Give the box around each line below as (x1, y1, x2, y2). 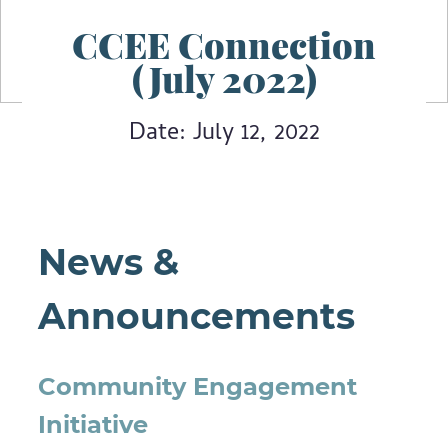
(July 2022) (131, 54, 317, 102)
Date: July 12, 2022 (128, 115, 320, 154)
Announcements (38, 294, 356, 338)
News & (38, 240, 180, 284)
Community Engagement (38, 372, 358, 401)
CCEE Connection (72, 20, 376, 68)
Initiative (38, 410, 149, 439)
